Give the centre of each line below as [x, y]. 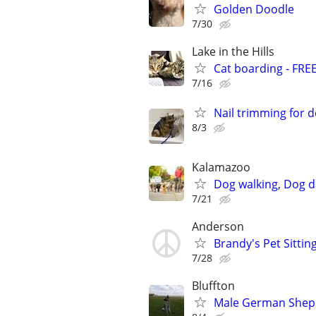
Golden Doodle [254, 10]
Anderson [218, 226]
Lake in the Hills [233, 52]
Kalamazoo [221, 167]
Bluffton [213, 286]
